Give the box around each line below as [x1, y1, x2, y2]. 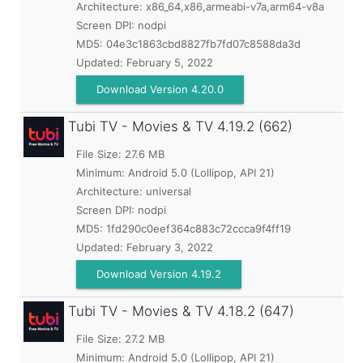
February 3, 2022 [126, 241, 213, 254]
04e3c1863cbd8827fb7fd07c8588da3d [106, 37, 301, 50]
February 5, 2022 [126, 56, 213, 69]
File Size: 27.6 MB [76, 147, 164, 160]
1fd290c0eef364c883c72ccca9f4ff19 [106, 222, 291, 235]
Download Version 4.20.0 [96, 83, 224, 96]
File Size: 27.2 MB [76, 332, 164, 345]
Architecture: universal [76, 185, 191, 198]
